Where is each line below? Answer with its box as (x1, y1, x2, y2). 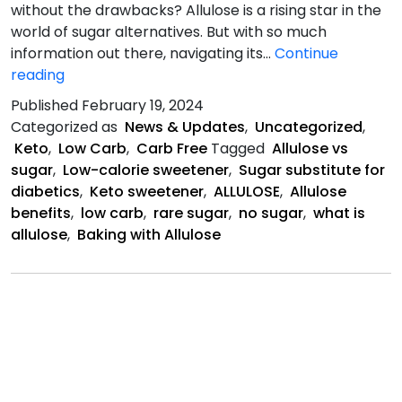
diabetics (11, 181, 80, 203)
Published (11, 95, 82, 117)
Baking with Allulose (77, 224, 221, 246)
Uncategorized (255, 117, 363, 138)
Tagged (211, 138, 268, 160)
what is (313, 203, 365, 224)
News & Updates (125, 117, 245, 138)
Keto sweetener (90, 181, 204, 203)
